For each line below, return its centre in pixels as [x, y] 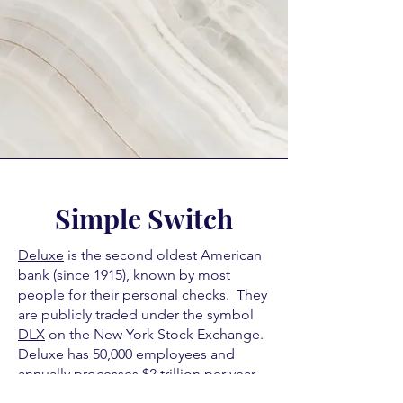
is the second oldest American [163, 255]
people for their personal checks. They [143, 295]
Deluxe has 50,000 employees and [126, 354]
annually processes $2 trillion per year [137, 374]
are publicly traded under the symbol [136, 314]
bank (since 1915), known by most [124, 275]
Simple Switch [144, 219]
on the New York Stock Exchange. [156, 334]
